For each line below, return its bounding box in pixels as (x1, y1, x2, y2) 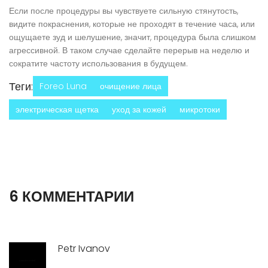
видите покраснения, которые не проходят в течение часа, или (9, 18, 255, 31)
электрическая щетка (16, 103, 99, 116)
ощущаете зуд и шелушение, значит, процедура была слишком (9, 31, 256, 44)
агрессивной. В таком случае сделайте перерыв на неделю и (9, 44, 249, 57)
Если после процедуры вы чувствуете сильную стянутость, (9, 5, 238, 17)
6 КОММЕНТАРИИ (9, 187, 134, 207)
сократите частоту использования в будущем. (9, 57, 188, 70)
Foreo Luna (39, 80, 87, 93)
